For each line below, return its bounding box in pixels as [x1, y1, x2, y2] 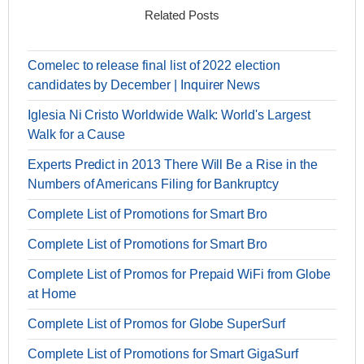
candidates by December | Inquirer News [28, 78, 261, 92]
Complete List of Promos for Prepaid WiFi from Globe [28, 267, 331, 281]
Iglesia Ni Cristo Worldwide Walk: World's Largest [28, 108, 310, 122]
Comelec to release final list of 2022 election [28, 58, 280, 72]
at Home [28, 287, 76, 301]
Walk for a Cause [28, 128, 126, 141]
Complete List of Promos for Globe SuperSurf [28, 317, 285, 331]
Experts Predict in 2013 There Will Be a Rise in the [28, 158, 318, 171]
